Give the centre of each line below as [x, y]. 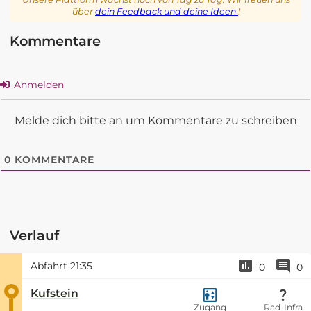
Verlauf [34, 235]
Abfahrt [50, 266]
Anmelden [37, 84]
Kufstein [54, 293]
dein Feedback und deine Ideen [167, 12]
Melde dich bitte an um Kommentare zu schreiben [155, 120]
